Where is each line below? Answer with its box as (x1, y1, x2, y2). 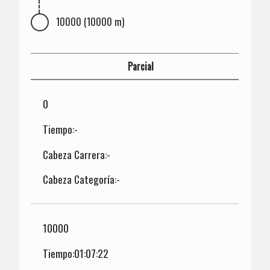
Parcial (128, 58, 154, 74)
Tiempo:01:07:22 (43, 245, 109, 261)
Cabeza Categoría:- (43, 171, 121, 187)
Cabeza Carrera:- (43, 146, 111, 162)
